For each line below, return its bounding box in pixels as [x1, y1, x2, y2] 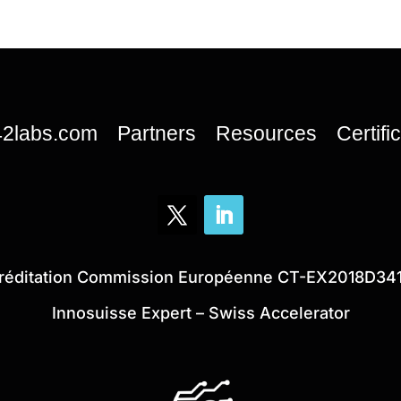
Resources [216, 122, 317, 146]
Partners [117, 122, 196, 146]
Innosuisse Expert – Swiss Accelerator [51, 303, 350, 323]
